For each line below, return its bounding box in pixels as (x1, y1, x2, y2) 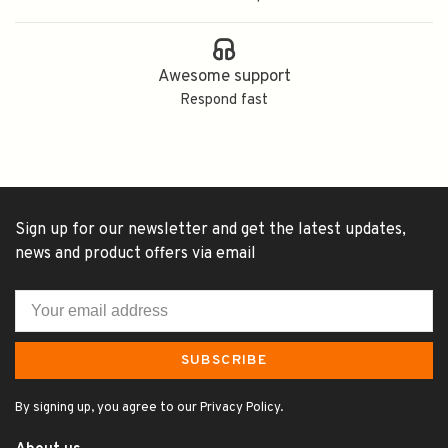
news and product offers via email (15, 244, 256, 264)
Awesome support (157, 66, 291, 88)
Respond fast (180, 91, 268, 110)
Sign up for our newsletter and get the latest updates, (15, 220, 406, 240)
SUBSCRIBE (180, 352, 268, 369)
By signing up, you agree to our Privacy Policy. (15, 400, 283, 416)
